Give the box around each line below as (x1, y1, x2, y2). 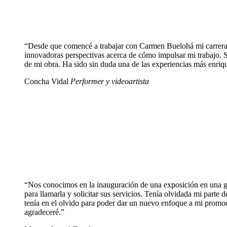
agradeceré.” (24, 208, 64, 217)
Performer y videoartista (70, 77, 149, 86)
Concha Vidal (24, 77, 70, 86)
